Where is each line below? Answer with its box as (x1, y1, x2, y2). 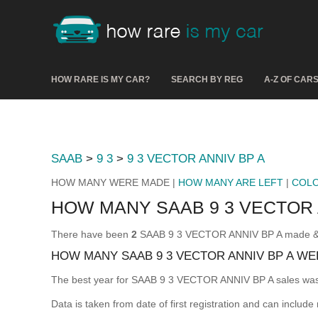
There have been (51, 229, 131, 240)
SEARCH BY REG (171, 75, 243, 84)
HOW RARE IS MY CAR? (51, 75, 150, 84)
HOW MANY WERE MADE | (51, 177, 178, 188)
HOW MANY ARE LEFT (178, 177, 283, 188)
